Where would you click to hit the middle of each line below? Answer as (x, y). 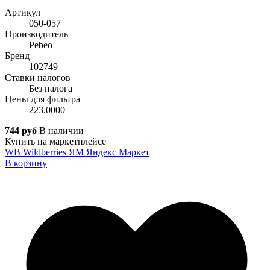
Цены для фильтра (42, 99)
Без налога (51, 89)
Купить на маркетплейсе (55, 142)
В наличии (61, 131)
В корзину (26, 163)
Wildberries (45, 152)
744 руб (21, 131)
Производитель (36, 34)
